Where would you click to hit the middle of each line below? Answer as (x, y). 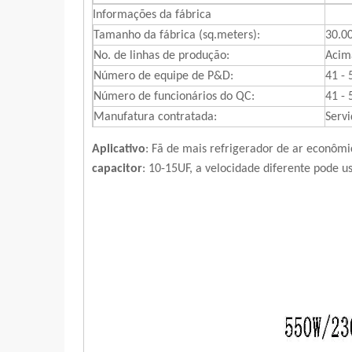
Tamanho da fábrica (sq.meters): (177, 35)
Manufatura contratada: (155, 117)
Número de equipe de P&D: (163, 76)
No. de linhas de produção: (161, 55)
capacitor (117, 169)
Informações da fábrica (152, 15)
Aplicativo (119, 149)
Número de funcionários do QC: (174, 96)
